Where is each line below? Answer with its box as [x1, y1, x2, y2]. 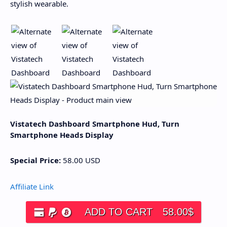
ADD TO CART [85, 206, 153, 217]
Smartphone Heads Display [10, 130, 113, 140]
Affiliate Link [10, 181, 54, 192]
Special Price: [10, 155, 61, 165]
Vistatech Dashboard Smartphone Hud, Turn [10, 119, 179, 129]
